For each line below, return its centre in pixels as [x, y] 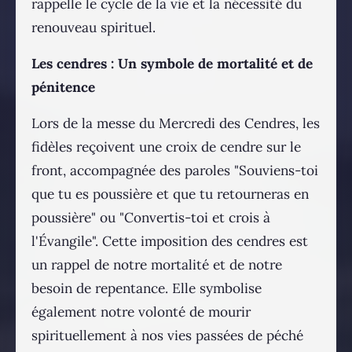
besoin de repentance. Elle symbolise [147, 289]
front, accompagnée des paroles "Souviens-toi [175, 171]
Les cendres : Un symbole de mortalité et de [172, 64]
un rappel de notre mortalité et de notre [157, 265]
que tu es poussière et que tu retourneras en [170, 194]
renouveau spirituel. [93, 28]
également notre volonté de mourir [141, 312]
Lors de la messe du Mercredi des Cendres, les [176, 124]
